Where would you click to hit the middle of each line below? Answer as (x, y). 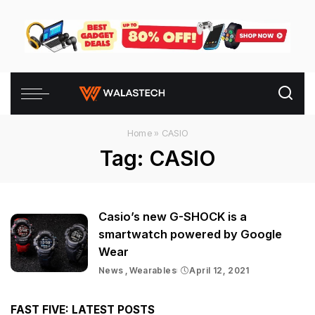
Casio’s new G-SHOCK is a (173, 217)
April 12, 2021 (219, 271)
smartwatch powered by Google (190, 234)
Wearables (153, 271)
